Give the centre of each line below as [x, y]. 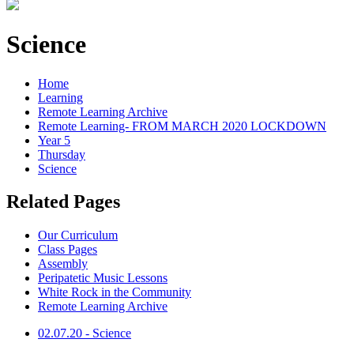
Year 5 [54, 140]
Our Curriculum [78, 235]
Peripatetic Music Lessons [103, 278]
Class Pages [68, 250]
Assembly [63, 264]
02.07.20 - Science [85, 333]
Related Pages [63, 202]
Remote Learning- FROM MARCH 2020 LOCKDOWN [182, 126]
